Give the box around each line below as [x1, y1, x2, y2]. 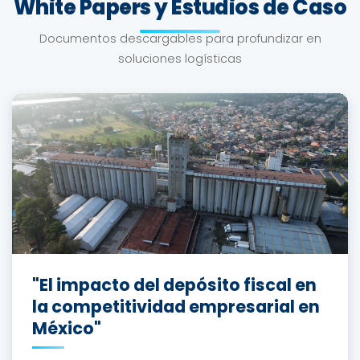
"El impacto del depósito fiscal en [32, 273, 317, 297]
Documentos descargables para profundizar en [39, 31, 321, 47]
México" [32, 317, 101, 341]
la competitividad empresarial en [32, 295, 320, 319]
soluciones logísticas [118, 51, 242, 67]
